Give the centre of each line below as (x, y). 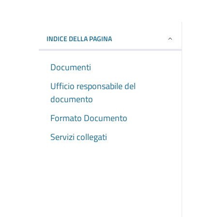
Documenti (71, 67)
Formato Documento (89, 118)
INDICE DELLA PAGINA (79, 38)
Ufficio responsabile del (93, 86)
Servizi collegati (79, 137)
